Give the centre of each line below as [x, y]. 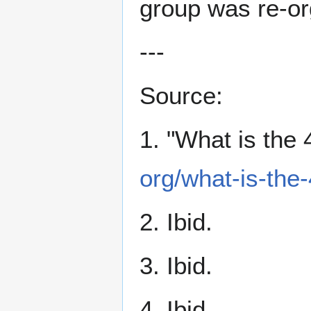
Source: [181, 96]
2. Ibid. [176, 222]
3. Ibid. [176, 266]
